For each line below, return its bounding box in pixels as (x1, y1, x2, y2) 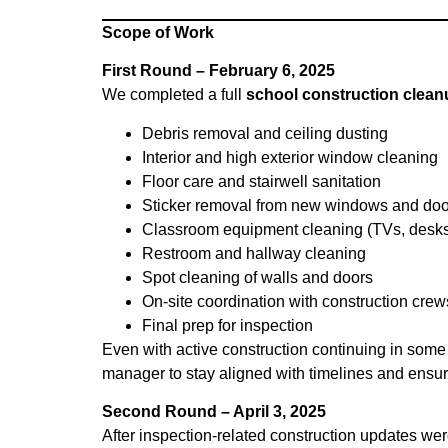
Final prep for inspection (142, 316, 313, 334)
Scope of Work (102, 23, 214, 41)
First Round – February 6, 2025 (102, 62, 335, 80)
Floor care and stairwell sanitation (142, 172, 381, 190)
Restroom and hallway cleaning (142, 244, 366, 262)
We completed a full (102, 86, 246, 104)
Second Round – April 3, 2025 (102, 402, 326, 420)
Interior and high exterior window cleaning (142, 148, 438, 166)
